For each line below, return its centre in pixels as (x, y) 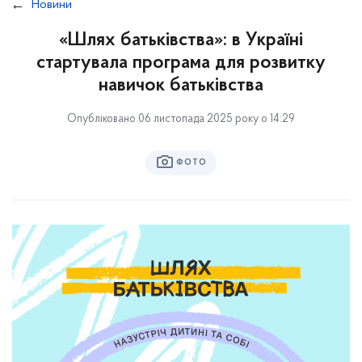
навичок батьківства (181, 86)
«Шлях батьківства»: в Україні (181, 40)
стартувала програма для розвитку (181, 63)
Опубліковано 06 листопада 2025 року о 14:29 (181, 119)
